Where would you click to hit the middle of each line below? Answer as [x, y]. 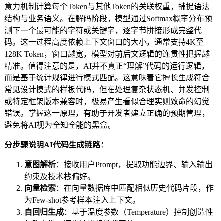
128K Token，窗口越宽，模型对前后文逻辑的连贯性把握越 [107, 54]
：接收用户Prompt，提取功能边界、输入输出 [134, 165]
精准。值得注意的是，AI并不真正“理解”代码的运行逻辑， [107, 66]
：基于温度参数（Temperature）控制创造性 [138, 212]
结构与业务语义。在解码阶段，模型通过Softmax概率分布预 [108, 19]
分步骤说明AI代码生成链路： [56, 145]
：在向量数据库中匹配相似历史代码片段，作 [135, 188]
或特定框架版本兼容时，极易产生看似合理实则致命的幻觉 [107, 102]
